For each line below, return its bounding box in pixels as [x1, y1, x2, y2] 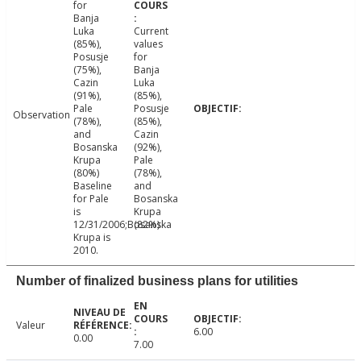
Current [133, 24, 168, 39]
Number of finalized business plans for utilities [16, 274, 298, 288]
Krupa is [73, 230, 110, 245]
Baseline [73, 179, 112, 193]
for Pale [73, 192, 109, 206]
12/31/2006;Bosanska [73, 218, 172, 232]
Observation [13, 108, 70, 122]
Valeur [16, 318, 45, 333]
